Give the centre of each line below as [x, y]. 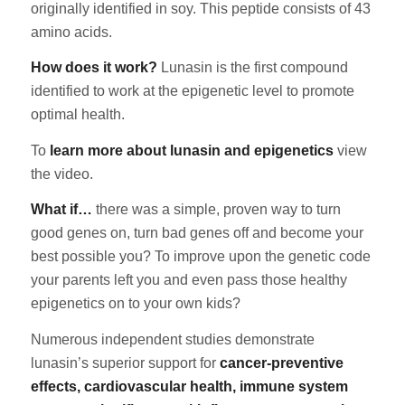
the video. [61, 174]
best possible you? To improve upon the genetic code [200, 257]
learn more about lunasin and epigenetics [193, 150]
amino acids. [71, 32]
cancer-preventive [281, 363]
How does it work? [94, 68]
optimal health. [77, 115]
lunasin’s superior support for [125, 363]
